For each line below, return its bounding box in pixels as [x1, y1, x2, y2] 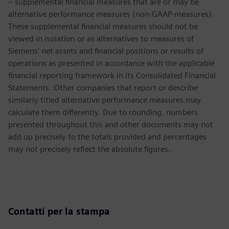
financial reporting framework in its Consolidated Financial [8, 70, 216, 80]
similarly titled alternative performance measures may [8, 95, 201, 105]
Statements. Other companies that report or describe [8, 82, 198, 93]
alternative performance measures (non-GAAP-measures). [8, 9, 214, 19]
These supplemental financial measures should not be [8, 21, 198, 31]
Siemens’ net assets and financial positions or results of [8, 45, 203, 56]
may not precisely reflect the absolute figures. [8, 144, 171, 154]
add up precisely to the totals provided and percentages [8, 131, 207, 142]
